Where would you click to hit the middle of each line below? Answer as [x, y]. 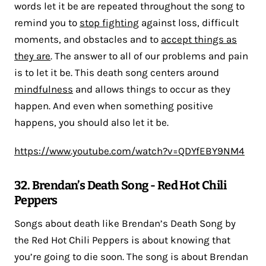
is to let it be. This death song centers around [117, 72]
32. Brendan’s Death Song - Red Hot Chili [120, 185]
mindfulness [44, 89]
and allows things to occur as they [152, 89]
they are [32, 56]
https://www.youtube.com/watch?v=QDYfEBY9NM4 [129, 151]
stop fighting [109, 22]
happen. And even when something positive [114, 105]
